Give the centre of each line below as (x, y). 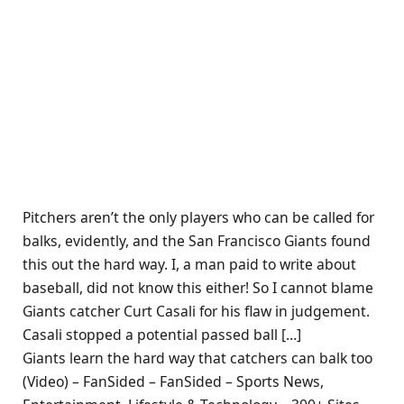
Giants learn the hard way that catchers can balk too (197, 358)
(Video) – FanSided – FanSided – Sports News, (173, 382)
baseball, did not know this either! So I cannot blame (198, 288)
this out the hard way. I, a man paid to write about (189, 265)
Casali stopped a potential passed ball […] (162, 335)
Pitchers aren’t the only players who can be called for (198, 218)
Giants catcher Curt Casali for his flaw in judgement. (196, 312)
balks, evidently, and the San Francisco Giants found (197, 241)
